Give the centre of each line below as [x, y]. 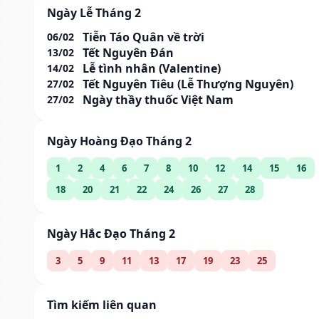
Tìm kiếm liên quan [102, 304]
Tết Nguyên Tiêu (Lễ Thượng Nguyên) [188, 84]
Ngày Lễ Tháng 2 [94, 12]
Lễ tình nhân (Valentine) [152, 68]
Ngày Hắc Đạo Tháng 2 [111, 233]
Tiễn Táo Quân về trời [143, 37]
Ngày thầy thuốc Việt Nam [158, 99]
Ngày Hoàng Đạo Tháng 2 [119, 141]
